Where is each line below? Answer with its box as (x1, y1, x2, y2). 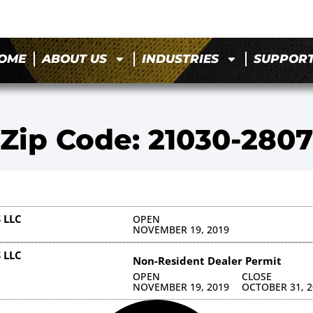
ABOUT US (42, 52, 108, 66)
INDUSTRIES (142, 52, 219, 66)
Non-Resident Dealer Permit (132, 253, 282, 268)
